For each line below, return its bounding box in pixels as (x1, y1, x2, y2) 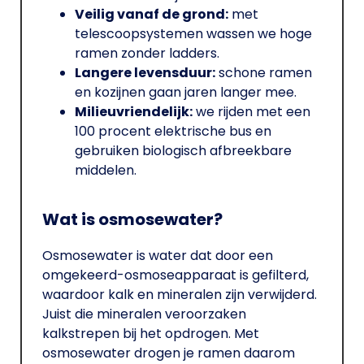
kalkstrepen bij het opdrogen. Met (42, 324, 259, 344)
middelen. (75, 161, 136, 180)
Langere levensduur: (75, 63, 215, 83)
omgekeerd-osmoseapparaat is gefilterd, (42, 266, 309, 285)
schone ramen (215, 63, 312, 83)
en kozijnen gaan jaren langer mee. (75, 83, 297, 102)
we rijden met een (193, 102, 310, 122)
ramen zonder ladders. (75, 44, 219, 63)
